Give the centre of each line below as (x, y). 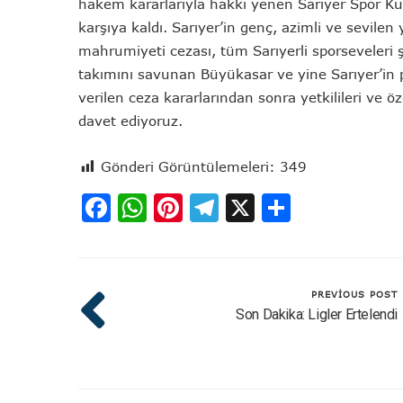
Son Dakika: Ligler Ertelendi (317, 314)
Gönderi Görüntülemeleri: (188, 166)
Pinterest (247, 207)
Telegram (285, 207)
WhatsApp (220, 207)
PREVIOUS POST (354, 294)
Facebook (177, 207)
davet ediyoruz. (130, 121)
